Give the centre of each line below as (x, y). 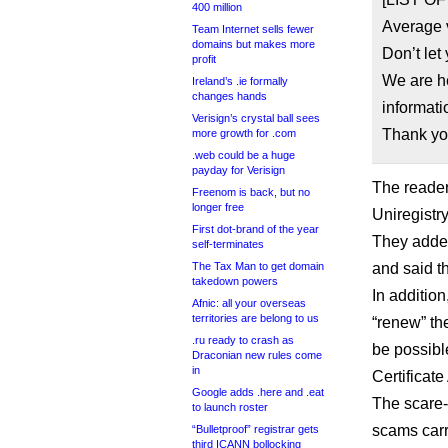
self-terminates (228, 244)
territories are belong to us (255, 318)
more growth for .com (244, 133)
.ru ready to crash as (243, 340)
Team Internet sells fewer (253, 29)
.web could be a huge (243, 155)
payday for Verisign (238, 170)
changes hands (229, 96)
